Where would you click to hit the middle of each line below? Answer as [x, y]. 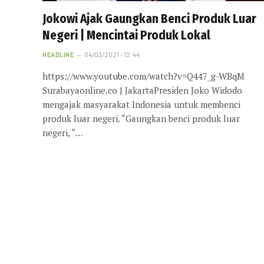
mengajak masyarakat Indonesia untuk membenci [141, 105]
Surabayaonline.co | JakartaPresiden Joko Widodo [142, 90]
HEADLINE [58, 55]
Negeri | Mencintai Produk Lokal [126, 36]
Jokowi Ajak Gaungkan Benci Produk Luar [149, 19]
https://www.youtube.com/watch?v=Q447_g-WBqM [143, 76]
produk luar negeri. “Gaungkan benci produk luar [141, 119]
